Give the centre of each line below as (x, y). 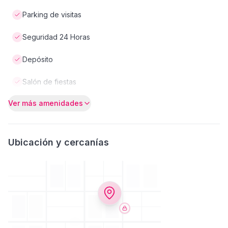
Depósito (38, 59)
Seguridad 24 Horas (56, 37)
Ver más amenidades (46, 103)
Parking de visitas (52, 15)
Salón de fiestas (49, 82)
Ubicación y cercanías (59, 142)
